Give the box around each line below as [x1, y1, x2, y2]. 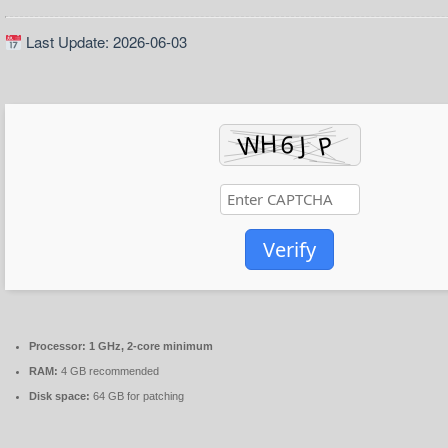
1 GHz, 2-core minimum [85, 340, 213, 353]
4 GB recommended [57, 365, 159, 378]
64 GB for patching [89, 390, 184, 403]
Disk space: [28, 390, 90, 403]
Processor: [28, 340, 86, 353]
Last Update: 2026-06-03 [21, 31, 187, 53]
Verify [263, 236, 317, 264]
